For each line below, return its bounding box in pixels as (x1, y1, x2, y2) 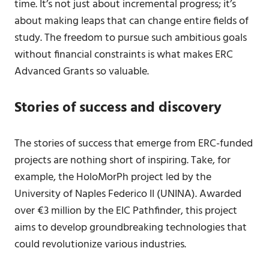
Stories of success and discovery (14, 97, 222, 119)
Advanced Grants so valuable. (14, 63, 149, 80)
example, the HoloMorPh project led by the (14, 169, 211, 186)
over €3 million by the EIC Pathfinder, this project (14, 202, 237, 220)
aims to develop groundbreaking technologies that (14, 219, 247, 237)
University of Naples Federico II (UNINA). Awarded (14, 186, 241, 203)
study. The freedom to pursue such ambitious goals (14, 29, 247, 47)
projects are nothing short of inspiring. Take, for (14, 152, 231, 169)
